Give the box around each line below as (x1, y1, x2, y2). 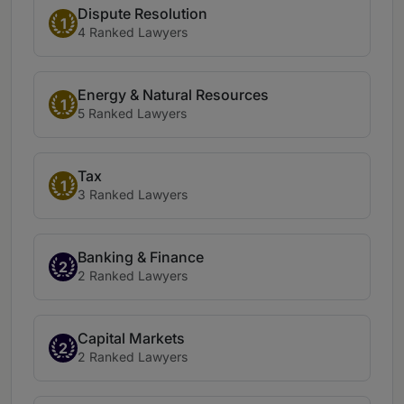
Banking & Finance (78, 248, 204, 267)
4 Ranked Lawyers (78, 24, 188, 41)
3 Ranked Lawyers (78, 187, 188, 203)
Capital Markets (78, 329, 185, 348)
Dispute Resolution (78, 5, 207, 23)
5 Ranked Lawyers (78, 106, 187, 122)
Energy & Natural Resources (78, 86, 269, 105)
